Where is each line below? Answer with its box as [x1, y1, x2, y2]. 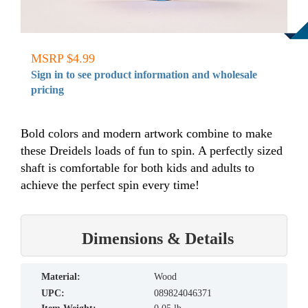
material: [50, 271, 80, 282]
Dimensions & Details [81, 229, 234, 247]
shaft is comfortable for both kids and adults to [21, 160, 254, 175]
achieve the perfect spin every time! [21, 177, 199, 192]
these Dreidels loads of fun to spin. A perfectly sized [21, 143, 283, 157]
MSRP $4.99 [31, 51, 95, 65]
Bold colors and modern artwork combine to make [21, 126, 272, 140]
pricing [31, 83, 64, 96]
